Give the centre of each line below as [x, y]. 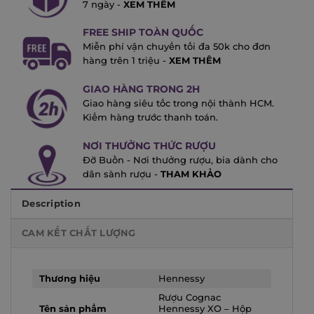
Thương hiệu [70, 278]
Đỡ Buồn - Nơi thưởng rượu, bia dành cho [180, 160]
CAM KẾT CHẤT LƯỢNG [79, 233]
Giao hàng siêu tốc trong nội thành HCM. [178, 104]
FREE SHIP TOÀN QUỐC [143, 33]
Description [51, 203]
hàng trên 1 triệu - [124, 61]
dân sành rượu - [120, 174]
